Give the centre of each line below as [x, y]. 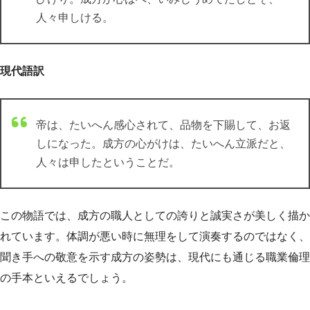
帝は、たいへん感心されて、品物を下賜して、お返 [163, 125]
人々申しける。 [75, 17]
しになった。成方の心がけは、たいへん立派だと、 [163, 143]
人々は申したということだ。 [108, 162]
